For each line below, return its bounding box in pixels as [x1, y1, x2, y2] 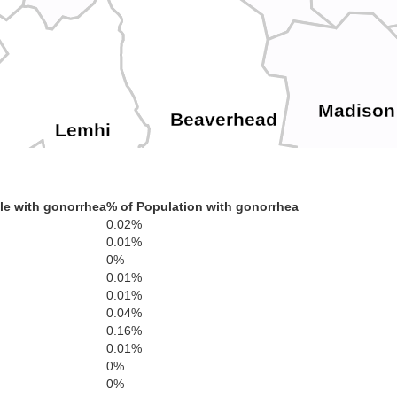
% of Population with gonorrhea [106, 199, 299, 214]
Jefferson [215, 366, 301, 388]
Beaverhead [170, 108, 278, 130]
